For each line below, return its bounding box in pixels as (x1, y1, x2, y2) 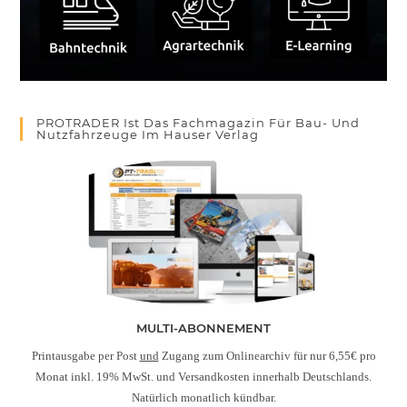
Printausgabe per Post (31, 348, 140, 362)
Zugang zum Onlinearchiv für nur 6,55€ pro (158, 348, 376, 362)
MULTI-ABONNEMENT (136, 320, 271, 335)
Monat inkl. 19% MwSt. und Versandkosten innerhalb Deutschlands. (35, 369, 372, 383)
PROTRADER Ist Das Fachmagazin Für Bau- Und (36, 114, 361, 130)
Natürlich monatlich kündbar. (131, 390, 276, 404)
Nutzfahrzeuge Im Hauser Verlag (36, 126, 260, 142)
